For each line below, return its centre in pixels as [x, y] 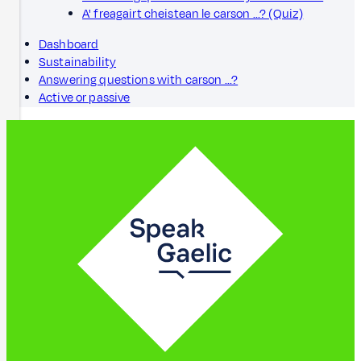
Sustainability [78, 62]
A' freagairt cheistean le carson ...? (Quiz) [193, 14]
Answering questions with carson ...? [139, 80]
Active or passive [85, 98]
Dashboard [69, 44]
